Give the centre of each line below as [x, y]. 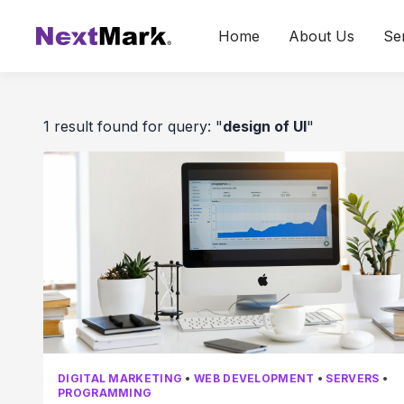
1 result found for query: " [133, 126]
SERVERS [353, 378]
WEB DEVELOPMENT [254, 378]
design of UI [265, 126]
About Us [322, 36]
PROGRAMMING [105, 393]
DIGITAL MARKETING [120, 378]
